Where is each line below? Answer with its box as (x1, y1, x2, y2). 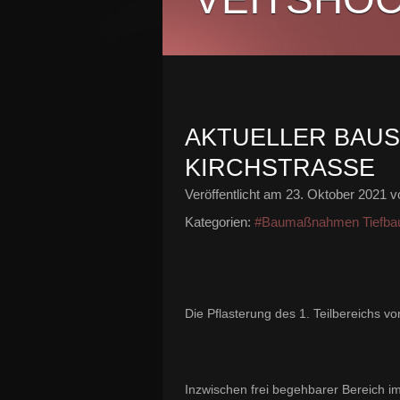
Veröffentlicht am (185, 187, 286, 202)
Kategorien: (185, 214, 251, 229)
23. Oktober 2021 (286, 187, 387, 202)
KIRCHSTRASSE (185, 154, 375, 181)
